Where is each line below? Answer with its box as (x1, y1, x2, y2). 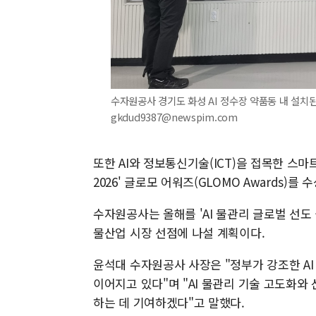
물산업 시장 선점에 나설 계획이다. (93, 224, 265, 241)
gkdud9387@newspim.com (111, 109, 238, 124)
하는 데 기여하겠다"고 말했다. (93, 293, 245, 311)
